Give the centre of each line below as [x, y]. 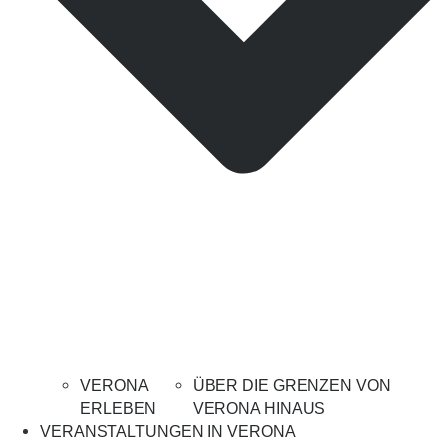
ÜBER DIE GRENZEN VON [291, 386]
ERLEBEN [118, 409]
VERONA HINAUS [259, 409]
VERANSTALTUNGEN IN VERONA [168, 432]
